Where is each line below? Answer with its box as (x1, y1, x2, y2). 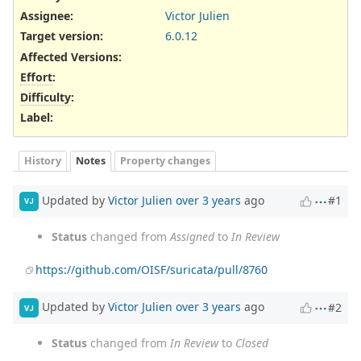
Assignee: (20, 8, 73, 24)
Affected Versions (20, 48, 118, 64)
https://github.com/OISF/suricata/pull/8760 (35, 261, 268, 277)
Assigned (170, 228, 214, 244)
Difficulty (20, 89, 71, 105)
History (24, 153, 61, 168)
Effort (20, 68, 52, 85)
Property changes (120, 153, 210, 168)
